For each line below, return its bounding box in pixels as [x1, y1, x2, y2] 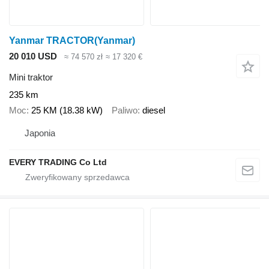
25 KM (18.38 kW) [31, 105, 103, 116]
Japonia [25, 127, 55, 138]
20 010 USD [9, 51, 57, 62]
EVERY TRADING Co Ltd [9, 157, 107, 167]
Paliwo [112, 105, 138, 116]
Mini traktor [9, 71, 53, 82]
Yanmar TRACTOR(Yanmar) [9, 35, 135, 46]
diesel [142, 105, 165, 116]
